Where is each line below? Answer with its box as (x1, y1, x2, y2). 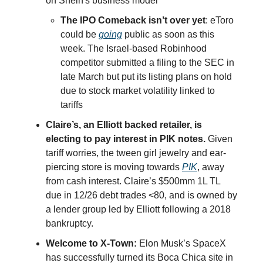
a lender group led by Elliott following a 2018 (46, 204, 231, 215)
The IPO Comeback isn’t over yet (60, 15, 205, 26)
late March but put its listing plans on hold (60, 72, 232, 82)
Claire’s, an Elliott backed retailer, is (46, 120, 202, 130)
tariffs (60, 100, 83, 110)
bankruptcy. (46, 218, 93, 229)
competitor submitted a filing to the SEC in (60, 58, 234, 68)
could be (60, 29, 99, 40)
